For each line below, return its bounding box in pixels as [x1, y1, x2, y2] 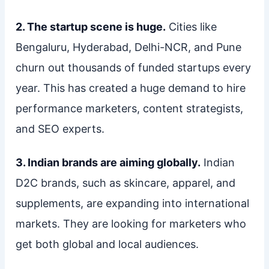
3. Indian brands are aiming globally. [15, 156, 201, 169]
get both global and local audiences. [15, 237, 199, 250]
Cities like [165, 20, 217, 33]
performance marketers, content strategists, [15, 101, 243, 115]
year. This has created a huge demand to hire [15, 81, 246, 94]
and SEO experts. [15, 122, 104, 135]
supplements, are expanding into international [15, 196, 249, 210]
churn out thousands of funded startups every [15, 61, 251, 74]
